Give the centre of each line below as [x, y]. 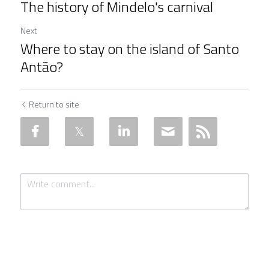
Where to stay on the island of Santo [130, 49]
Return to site [54, 104]
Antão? [42, 67]
